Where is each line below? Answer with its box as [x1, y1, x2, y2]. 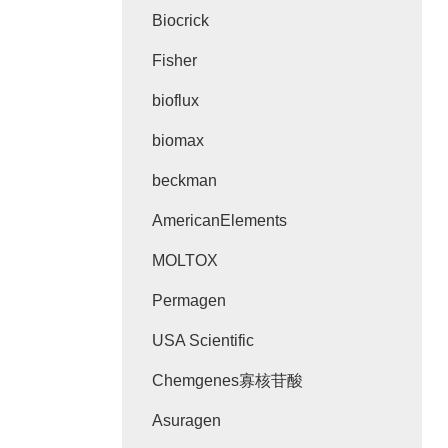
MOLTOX [152, 252, 218, 269]
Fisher [152, 52, 197, 69]
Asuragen [152, 412, 221, 429]
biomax [152, 132, 204, 149]
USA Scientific [152, 332, 254, 349]
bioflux [152, 92, 199, 109]
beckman [152, 172, 217, 189]
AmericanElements [152, 212, 287, 229]
